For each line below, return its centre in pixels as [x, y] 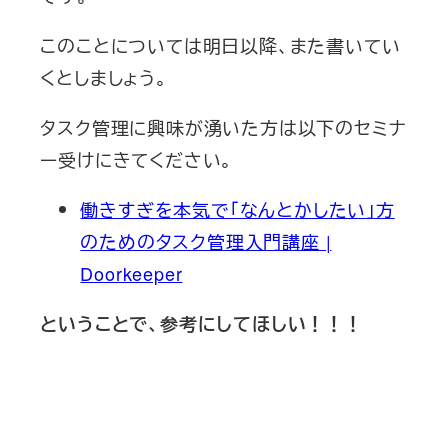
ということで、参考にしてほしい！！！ [201, 323]
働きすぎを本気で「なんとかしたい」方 [237, 208]
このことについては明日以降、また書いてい [220, 44]
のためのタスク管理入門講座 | [206, 240]
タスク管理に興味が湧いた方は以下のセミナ [223, 126]
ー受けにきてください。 [137, 158]
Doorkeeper [131, 272]
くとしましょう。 [104, 76]
